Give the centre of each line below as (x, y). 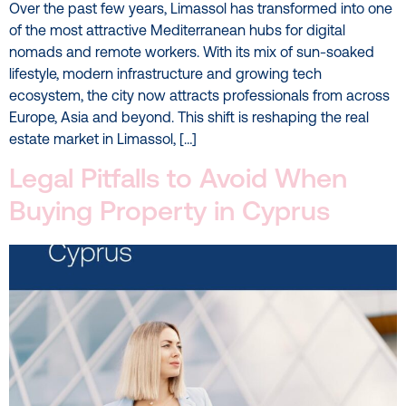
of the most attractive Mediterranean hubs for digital (177, 32)
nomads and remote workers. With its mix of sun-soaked (192, 54)
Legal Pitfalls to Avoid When (178, 180)
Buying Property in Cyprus (169, 213)
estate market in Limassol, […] (103, 141)
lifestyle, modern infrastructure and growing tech (165, 76)
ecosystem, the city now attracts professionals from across (199, 97)
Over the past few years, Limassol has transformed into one (201, 10)
